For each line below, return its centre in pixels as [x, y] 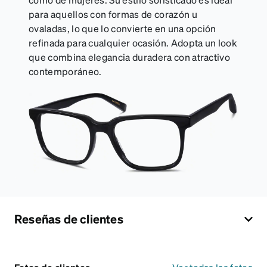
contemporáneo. [65, 71]
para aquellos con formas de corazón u [113, 14]
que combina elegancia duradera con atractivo [130, 57]
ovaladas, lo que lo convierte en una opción [122, 28]
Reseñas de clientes [69, 219]
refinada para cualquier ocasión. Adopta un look [133, 42]
